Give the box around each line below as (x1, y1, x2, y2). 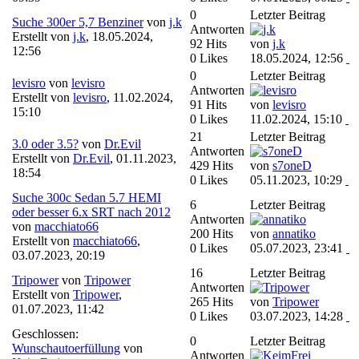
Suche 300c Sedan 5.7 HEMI (12, 190, 161, 204)
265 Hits (190, 294, 233, 309)
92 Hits (190, 36, 227, 50)
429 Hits (190, 158, 233, 172)
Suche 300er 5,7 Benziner (12, 14, 143, 29)
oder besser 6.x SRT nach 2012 (12, 204, 171, 219)
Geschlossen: (12, 326, 82, 341)
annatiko (272, 226, 316, 240)
